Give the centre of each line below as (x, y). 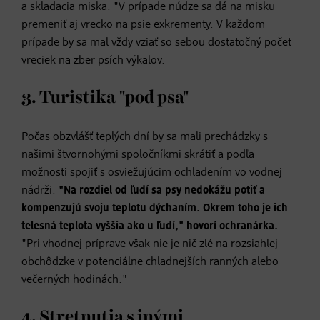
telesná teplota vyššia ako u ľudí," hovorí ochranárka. (150, 226)
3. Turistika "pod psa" (105, 97)
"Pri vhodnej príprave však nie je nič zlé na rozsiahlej (150, 244)
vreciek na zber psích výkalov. (93, 60)
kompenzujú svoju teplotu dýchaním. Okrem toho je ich (155, 208)
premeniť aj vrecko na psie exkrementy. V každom (143, 25)
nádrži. (40, 190)
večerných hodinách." (74, 280)
